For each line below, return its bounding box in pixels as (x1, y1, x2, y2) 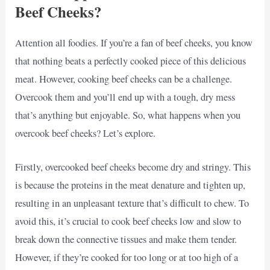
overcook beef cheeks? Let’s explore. (15, 126, 156, 140)
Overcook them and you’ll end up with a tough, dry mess (15, 90, 236, 104)
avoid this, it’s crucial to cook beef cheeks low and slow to (15, 214, 242, 228)
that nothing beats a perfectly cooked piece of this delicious (15, 54, 246, 67)
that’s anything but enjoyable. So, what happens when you (15, 108, 241, 122)
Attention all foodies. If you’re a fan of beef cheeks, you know (15, 36, 253, 49)
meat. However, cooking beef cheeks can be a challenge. (15, 72, 233, 86)
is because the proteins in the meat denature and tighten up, (15, 178, 246, 192)
